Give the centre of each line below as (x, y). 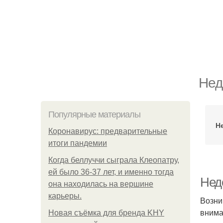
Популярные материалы (94, 114)
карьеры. (65, 196)
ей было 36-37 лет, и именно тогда (111, 172)
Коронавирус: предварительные (108, 131)
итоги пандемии (78, 143)
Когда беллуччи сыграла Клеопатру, (114, 160)
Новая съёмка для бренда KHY (106, 213)
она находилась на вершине (101, 184)
